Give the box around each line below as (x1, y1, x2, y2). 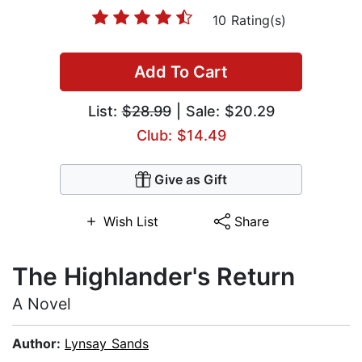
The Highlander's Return (12, 262, 295, 292)
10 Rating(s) (212, 12, 286, 29)
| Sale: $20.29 (170, 103, 275, 120)
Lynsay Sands (65, 335, 149, 352)
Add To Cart (134, 62, 228, 82)
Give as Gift (154, 171, 227, 188)
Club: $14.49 (136, 127, 226, 145)
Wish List (103, 213, 158, 230)
